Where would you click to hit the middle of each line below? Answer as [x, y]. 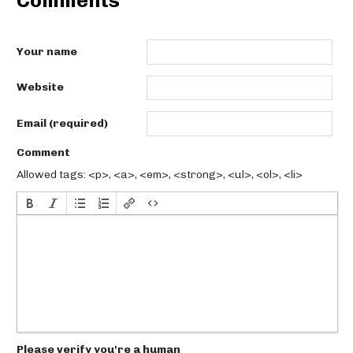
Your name [47, 51]
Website [40, 87]
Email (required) [62, 123]
